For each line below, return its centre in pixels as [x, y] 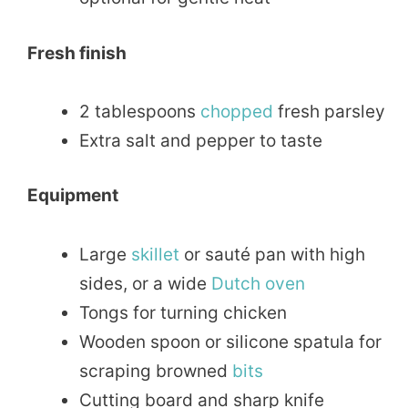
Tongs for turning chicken [183, 312]
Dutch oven [258, 283]
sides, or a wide [145, 283]
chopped [237, 111]
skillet [155, 254]
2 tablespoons [140, 111]
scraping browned [156, 371]
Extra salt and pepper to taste [201, 140]
